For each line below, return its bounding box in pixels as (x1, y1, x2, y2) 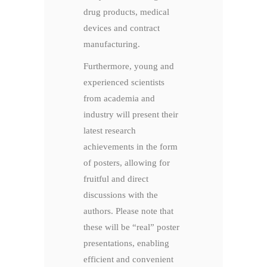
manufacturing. (83, 39, 140, 49)
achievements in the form (83, 142, 178, 152)
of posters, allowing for (83, 158, 170, 168)
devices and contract (83, 23, 160, 33)
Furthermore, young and (83, 61, 174, 72)
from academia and (83, 94, 155, 104)
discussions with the (83, 190, 158, 200)
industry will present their (83, 110, 178, 120)
